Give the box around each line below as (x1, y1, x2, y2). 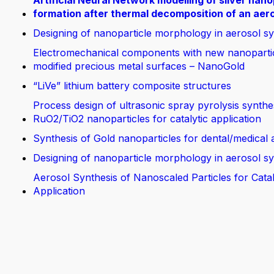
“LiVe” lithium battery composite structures (33, 80, 231, 92)
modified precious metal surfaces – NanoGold (33, 60, 245, 72)
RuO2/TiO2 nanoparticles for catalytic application (33, 113, 261, 125)
